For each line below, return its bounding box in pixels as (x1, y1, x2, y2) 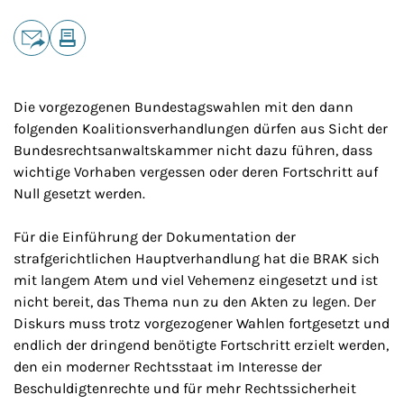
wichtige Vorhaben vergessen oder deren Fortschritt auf (14, 163, 378, 180)
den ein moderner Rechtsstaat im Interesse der (14, 358, 322, 375)
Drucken (49, 56, 105, 73)
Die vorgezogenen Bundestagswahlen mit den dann (14, 98, 353, 115)
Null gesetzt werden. (14, 185, 145, 202)
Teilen (13, 20, 50, 37)
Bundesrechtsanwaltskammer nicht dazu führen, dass (14, 142, 372, 159)
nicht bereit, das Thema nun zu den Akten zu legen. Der (14, 293, 376, 310)
